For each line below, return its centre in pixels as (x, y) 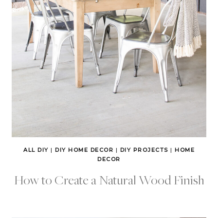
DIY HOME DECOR (84, 150)
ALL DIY (36, 150)
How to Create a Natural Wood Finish (109, 180)
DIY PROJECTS (144, 150)
